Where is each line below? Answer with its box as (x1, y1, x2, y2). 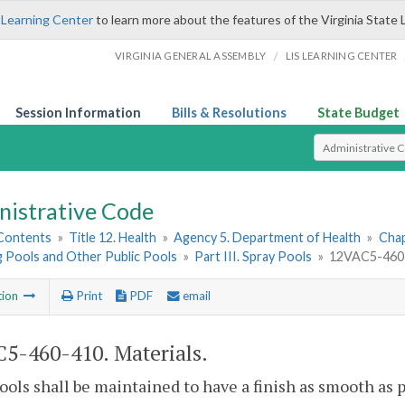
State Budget (317, 105, 400, 120)
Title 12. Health (69, 230, 157, 246)
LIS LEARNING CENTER (285, 50, 398, 61)
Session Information (15, 105, 141, 120)
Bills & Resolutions (172, 105, 287, 120)
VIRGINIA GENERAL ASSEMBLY (115, 50, 267, 61)
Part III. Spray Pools (194, 249, 313, 265)
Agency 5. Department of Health (174, 230, 362, 246)
